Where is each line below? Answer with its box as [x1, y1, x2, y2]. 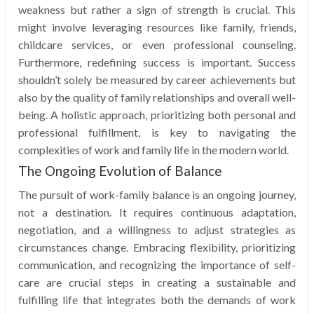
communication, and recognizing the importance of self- [18, 257, 296, 271]
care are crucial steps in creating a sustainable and [18, 275, 296, 289]
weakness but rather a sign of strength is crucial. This [18, 2, 296, 16]
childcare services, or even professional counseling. [18, 37, 296, 51]
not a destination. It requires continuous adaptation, [18, 205, 296, 219]
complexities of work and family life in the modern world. [18, 142, 289, 156]
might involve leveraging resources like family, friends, [18, 20, 296, 34]
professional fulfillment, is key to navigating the [18, 125, 296, 139]
